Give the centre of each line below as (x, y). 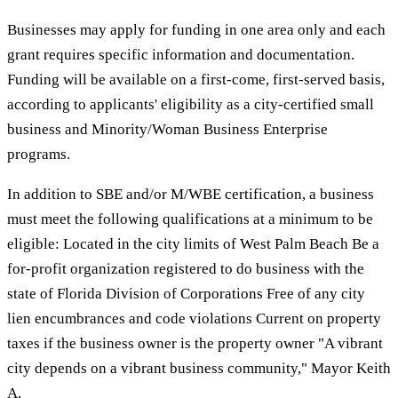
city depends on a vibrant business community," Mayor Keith (199, 368)
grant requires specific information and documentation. (181, 54)
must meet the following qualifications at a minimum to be (190, 219)
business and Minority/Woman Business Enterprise (167, 129)
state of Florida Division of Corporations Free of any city (186, 293)
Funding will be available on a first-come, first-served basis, (196, 79)
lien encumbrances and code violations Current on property (194, 318)
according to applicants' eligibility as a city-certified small (191, 104)
